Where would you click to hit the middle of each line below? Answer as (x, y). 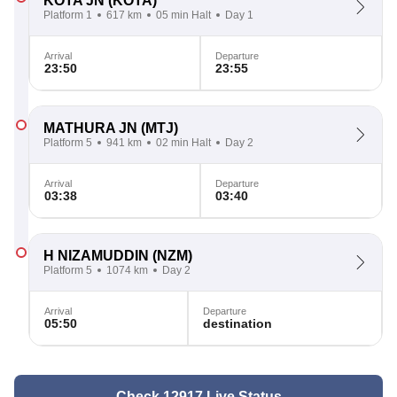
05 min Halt (183, 15)
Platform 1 (68, 15)
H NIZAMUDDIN (96, 256)
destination (237, 323)
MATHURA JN (90, 128)
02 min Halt (183, 143)
